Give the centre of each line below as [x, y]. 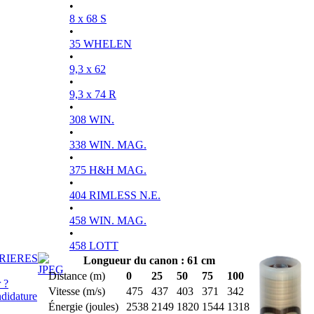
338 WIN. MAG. [108, 145]
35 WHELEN [101, 44]
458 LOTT [94, 246]
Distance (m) [77, 276]
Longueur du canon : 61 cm [149, 260]
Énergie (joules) [83, 307]
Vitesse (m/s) [77, 291]
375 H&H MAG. [108, 170]
